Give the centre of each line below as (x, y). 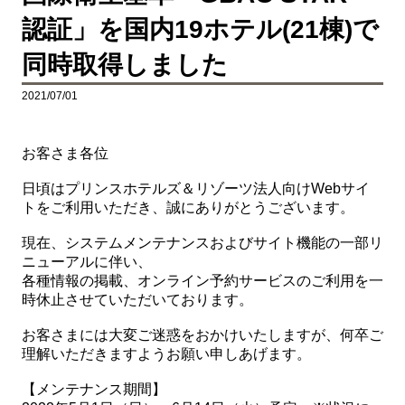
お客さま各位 (65, 153)
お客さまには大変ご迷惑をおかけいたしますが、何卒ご (202, 334)
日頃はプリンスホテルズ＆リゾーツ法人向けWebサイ (195, 188)
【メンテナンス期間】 (94, 389)
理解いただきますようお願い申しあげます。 (166, 353)
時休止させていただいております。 (137, 299)
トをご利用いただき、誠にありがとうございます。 (188, 207)
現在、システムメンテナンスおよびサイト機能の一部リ (202, 242)
